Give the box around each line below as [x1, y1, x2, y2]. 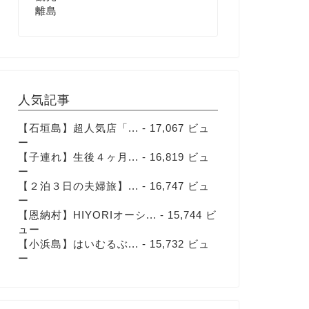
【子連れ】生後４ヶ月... [17, 150, 139, 163]
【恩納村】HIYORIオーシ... [17, 208, 157, 221]
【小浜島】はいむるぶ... [17, 237, 139, 250]
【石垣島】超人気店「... [17, 121, 139, 134]
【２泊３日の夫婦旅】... [17, 179, 139, 192]
